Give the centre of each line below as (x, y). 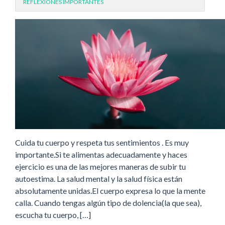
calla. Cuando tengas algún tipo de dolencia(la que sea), (108, 202)
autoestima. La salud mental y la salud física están (99, 178)
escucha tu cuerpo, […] (53, 214)
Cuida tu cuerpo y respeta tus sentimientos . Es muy (102, 142)
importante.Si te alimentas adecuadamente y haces (101, 154)
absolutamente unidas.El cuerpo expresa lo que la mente (110, 190)
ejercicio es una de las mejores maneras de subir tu (100, 166)
